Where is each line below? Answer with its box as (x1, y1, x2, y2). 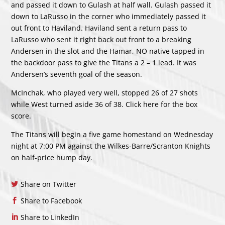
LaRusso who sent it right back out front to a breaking (11, 35, 192, 45)
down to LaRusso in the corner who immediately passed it (11, 12, 206, 22)
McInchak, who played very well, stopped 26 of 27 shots (11, 88, 198, 98)
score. (11, 111, 32, 121)
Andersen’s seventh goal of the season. (11, 69, 143, 79)
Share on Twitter (21, 179, 77, 189)
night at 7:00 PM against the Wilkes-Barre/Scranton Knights (11, 141, 211, 151)
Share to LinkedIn (21, 212, 80, 222)
